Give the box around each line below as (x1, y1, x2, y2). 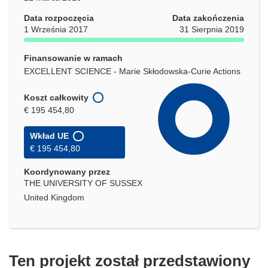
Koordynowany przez (24, 167, 110, 177)
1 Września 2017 (24, 25, 88, 35)
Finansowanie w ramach (24, 53, 123, 63)
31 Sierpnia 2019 (179, 25, 244, 35)
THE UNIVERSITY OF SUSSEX (24, 178, 142, 188)
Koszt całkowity (24, 92, 89, 102)
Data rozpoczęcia (24, 13, 94, 23)
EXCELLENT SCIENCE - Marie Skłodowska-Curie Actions (24, 66, 240, 77)
